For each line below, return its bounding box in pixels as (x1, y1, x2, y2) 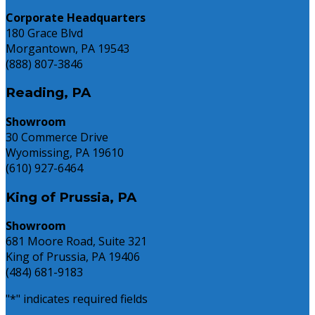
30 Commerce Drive (6, 129, 108, 146)
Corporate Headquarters (6, 9, 146, 25)
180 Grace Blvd (6, 25, 83, 41)
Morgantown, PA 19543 (6, 40, 129, 56)
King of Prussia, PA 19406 (6, 249, 140, 265)
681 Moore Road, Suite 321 (6, 233, 147, 250)
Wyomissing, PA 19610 (6, 145, 124, 161)
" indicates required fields (16, 291, 148, 307)
